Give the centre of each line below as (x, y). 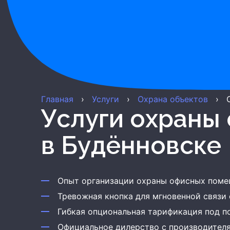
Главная (57, 99)
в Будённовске (131, 145)
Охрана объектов (173, 99)
